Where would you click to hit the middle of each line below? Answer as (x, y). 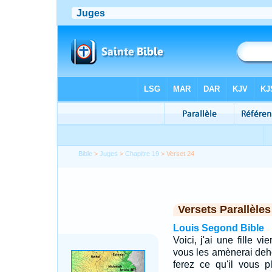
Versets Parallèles (224, 209)
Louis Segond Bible (218, 228)
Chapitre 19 (142, 154)
